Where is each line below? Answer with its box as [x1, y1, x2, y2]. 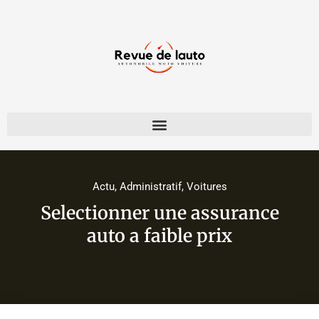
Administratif [119, 180, 182, 194]
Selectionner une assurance [40, 202, 279, 225]
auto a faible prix [87, 224, 232, 248]
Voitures [186, 180, 227, 194]
